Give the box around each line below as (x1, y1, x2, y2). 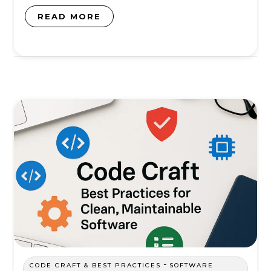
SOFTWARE (169, 261, 214, 269)
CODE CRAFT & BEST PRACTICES (30, 261, 161, 269)
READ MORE (38, 11, 101, 21)
